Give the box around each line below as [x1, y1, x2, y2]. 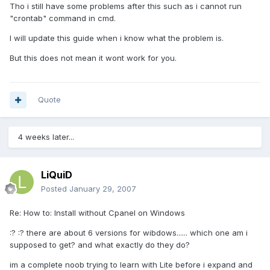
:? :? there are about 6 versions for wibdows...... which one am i [10, 228, 248, 238]
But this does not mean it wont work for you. [10, 53, 177, 63]
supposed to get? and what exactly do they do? [10, 240, 190, 250]
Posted [41, 184, 69, 194]
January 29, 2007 [69, 184, 136, 194]
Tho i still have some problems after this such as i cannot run [10, 1, 242, 11]
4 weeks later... [18, 132, 74, 142]
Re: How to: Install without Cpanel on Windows [10, 208, 185, 218]
